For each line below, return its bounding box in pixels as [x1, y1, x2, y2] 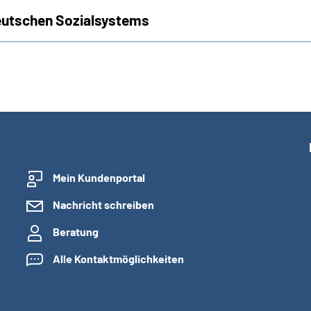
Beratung [53, 225, 99, 239]
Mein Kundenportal [53, 171, 145, 185]
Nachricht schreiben [53, 198, 154, 212]
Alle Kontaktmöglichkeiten [53, 252, 184, 266]
